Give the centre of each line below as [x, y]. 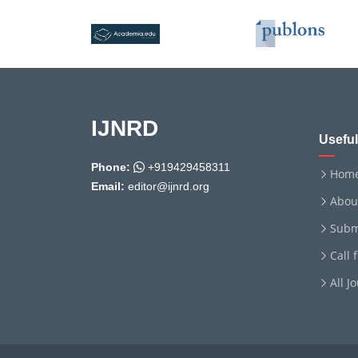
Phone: [111, 167]
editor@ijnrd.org [167, 186]
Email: [108, 186]
